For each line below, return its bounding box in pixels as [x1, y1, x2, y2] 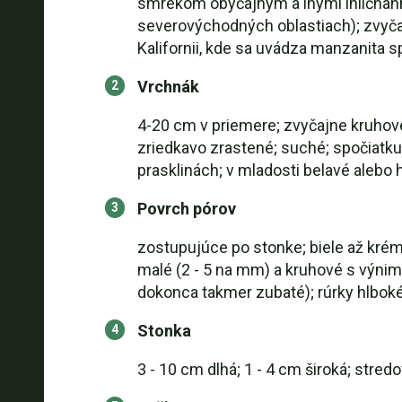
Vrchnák [136, 77, 199, 96]
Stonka [136, 321, 191, 340]
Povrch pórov [136, 199, 236, 218]
